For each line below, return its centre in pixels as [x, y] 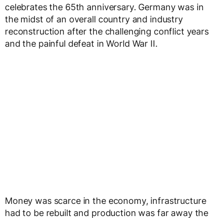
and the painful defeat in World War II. [81, 44]
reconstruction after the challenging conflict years [107, 32]
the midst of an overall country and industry [94, 19]
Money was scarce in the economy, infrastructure [106, 201]
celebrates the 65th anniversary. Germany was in [104, 7]
